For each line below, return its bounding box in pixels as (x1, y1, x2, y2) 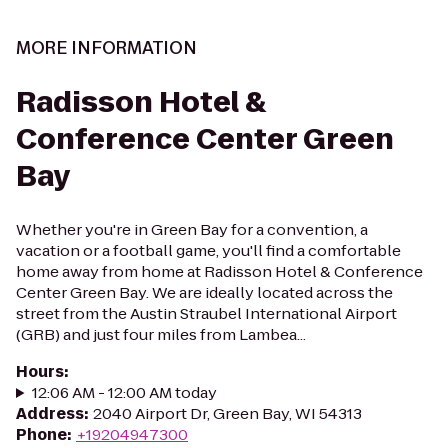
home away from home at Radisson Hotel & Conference (16, 261, 423, 282)
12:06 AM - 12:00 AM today (31, 382, 217, 403)
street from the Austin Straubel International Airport (16, 303, 397, 324)
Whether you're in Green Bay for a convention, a (16, 219, 368, 240)
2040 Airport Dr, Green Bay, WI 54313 (93, 403, 362, 424)
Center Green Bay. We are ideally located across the (16, 282, 393, 303)
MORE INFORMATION (16, 36, 197, 60)
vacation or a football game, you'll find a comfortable (16, 240, 401, 261)
